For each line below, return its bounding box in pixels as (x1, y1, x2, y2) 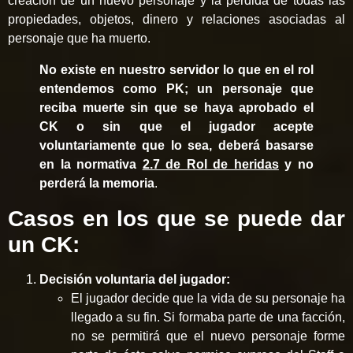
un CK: (8, 232, 80, 257)
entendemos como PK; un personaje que (39, 81, 314, 95)
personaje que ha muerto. (8, 31, 150, 45)
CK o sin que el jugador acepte (39, 119, 314, 133)
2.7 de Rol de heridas (142, 157, 279, 171)
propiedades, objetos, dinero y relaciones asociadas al (8, 12, 345, 26)
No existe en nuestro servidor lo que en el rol (39, 62, 314, 76)
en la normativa (39, 157, 143, 171)
